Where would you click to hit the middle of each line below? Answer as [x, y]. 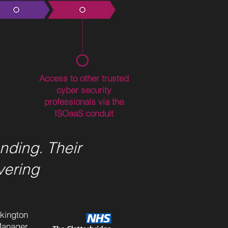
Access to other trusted [84, 78]
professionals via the [84, 102]
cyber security [84, 90]
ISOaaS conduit [84, 113]
